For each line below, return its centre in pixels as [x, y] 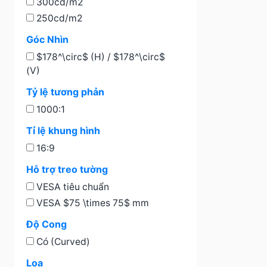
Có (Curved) [62, 242]
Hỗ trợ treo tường [67, 169]
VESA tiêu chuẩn [72, 187]
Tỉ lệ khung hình [63, 131]
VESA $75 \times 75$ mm [91, 203]
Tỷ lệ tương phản [65, 92]
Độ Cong [46, 224]
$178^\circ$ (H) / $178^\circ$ [100, 57]
